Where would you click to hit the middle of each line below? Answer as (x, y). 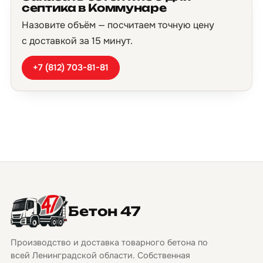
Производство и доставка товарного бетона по (109, 242)
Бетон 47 (105, 211)
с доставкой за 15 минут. (77, 41)
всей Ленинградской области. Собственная (100, 255)
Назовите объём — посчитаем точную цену (118, 25)
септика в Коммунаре (94, 8)
